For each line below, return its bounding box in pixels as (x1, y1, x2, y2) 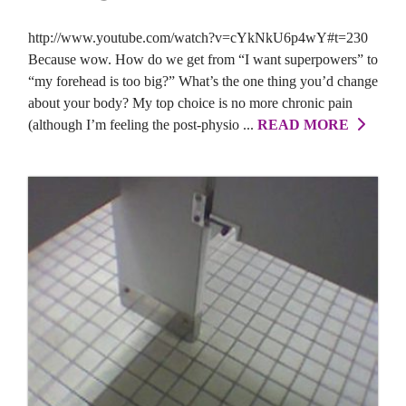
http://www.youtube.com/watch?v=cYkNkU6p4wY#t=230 (28, 29, 375, 45)
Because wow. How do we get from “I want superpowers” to (28, 51, 378, 67)
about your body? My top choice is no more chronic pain (28, 94, 353, 111)
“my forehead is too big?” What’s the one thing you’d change (28, 72, 378, 89)
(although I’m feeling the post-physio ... (28, 116, 257, 132)
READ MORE (257, 116, 356, 132)
